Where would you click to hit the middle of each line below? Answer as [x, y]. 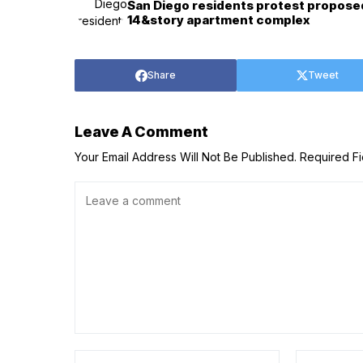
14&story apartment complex [218, 19]
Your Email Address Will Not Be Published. [186, 157]
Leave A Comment [141, 132]
